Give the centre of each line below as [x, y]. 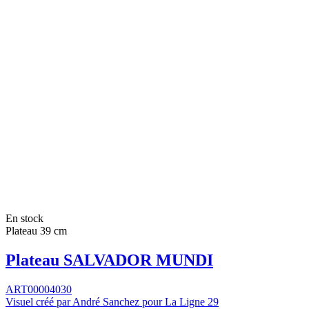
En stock [24, 219]
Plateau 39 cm [36, 231]
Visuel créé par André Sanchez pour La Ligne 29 [112, 301]
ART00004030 [39, 289]
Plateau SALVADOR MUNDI [109, 260]
